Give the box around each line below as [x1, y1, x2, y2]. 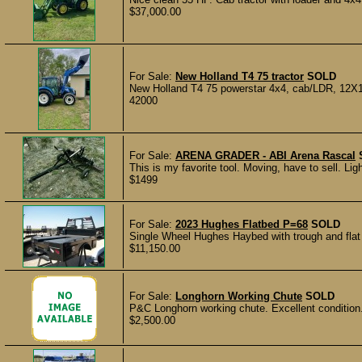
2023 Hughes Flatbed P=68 [175, 218, 308, 230]
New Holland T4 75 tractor [175, 70, 304, 82]
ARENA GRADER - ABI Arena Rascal [175, 149, 356, 162]
